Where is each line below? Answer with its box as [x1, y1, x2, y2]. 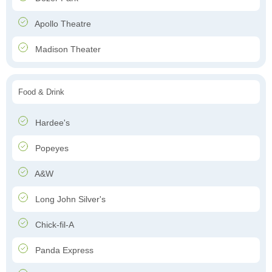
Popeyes [33, 143, 69, 154]
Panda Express [33, 245, 93, 256]
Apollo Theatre [33, 19, 91, 29]
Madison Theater [33, 44, 101, 55]
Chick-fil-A [33, 220, 74, 230]
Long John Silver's [33, 194, 106, 205]
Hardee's [33, 118, 70, 128]
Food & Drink [18, 87, 64, 97]
